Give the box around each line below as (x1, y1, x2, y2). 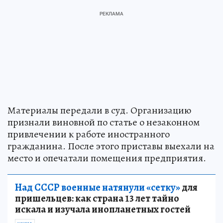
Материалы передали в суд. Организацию (7, 103, 191, 117)
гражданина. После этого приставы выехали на (7, 139, 215, 153)
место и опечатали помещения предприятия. (7, 151, 206, 165)
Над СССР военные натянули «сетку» (15, 180, 180, 194)
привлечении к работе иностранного (7, 127, 170, 141)
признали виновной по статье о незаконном (7, 115, 200, 129)
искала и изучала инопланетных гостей (15, 202, 191, 216)
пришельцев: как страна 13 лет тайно (15, 191, 179, 205)
